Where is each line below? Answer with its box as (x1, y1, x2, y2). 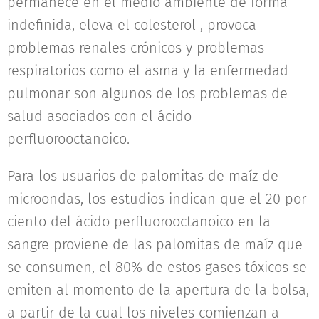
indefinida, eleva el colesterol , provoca (7, 16, 256, 33)
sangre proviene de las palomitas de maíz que (7, 235, 303, 253)
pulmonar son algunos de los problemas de (7, 84, 288, 102)
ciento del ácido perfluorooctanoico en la (7, 212, 271, 230)
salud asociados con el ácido (7, 107, 192, 125)
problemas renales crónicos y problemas (7, 38, 264, 56)
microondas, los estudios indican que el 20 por (7, 189, 306, 207)
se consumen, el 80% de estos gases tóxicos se (7, 258, 307, 276)
